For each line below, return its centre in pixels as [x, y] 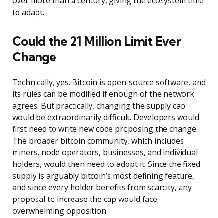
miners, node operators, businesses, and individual [105, 153]
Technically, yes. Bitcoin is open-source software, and [109, 82]
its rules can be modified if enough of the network [103, 94]
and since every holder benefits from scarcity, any [102, 188]
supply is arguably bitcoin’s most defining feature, [103, 176]
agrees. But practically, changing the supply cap [99, 106]
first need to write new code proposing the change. [105, 129]
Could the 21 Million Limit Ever [96, 41]
